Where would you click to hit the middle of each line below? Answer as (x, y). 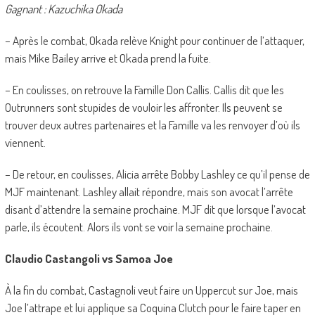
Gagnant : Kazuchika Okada (63, 9)
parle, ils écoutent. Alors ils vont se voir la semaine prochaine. (139, 227)
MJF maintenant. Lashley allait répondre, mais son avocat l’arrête (149, 192)
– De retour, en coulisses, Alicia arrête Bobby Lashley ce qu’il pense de (157, 174)
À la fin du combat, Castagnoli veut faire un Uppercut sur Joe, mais (151, 290)
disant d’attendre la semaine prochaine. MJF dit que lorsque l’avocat (155, 210)
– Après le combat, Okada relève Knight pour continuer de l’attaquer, (154, 41)
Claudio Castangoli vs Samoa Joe (89, 259)
